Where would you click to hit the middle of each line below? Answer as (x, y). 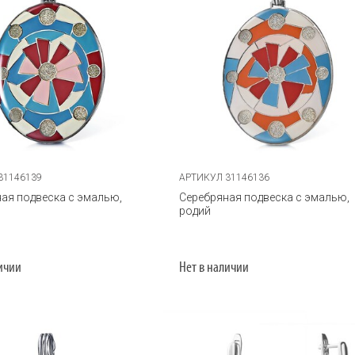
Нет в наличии (214, 268)
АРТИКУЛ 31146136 (225, 177)
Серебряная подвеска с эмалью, (265, 197)
